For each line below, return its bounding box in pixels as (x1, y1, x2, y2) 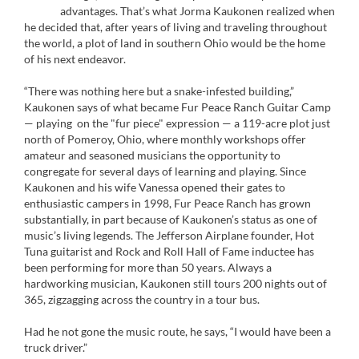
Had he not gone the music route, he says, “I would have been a (24, 325, 331, 338)
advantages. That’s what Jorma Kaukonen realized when (60, 4, 335, 18)
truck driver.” (24, 341, 87, 354)
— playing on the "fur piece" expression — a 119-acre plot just (24, 116, 330, 130)
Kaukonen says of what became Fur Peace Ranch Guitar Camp (24, 100, 331, 114)
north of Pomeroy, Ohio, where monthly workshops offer (24, 132, 306, 146)
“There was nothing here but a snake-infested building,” (24, 84, 294, 98)
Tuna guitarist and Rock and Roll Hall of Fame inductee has (24, 244, 314, 258)
